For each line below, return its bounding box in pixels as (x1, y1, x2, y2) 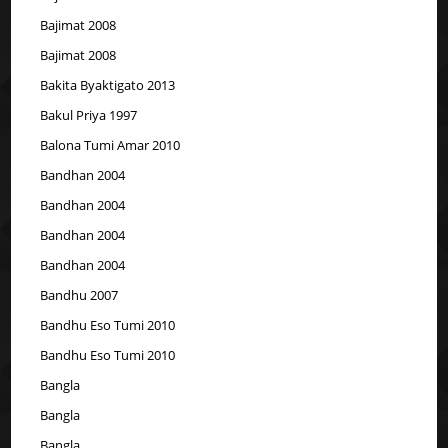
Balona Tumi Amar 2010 (40, 135, 181, 154)
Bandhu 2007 (40, 285, 119, 304)
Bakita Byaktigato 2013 (40, 75, 176, 94)
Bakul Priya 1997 (40, 105, 138, 124)
